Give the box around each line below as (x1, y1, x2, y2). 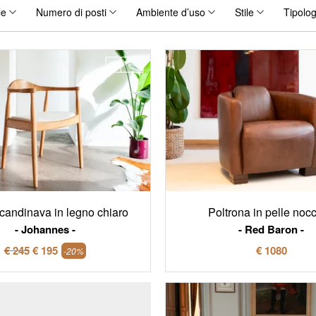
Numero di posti (36, 5, 107, 20)
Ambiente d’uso (136, 5, 205, 20)
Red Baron (245, 221, 298, 237)
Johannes (20, 221, 69, 237)
